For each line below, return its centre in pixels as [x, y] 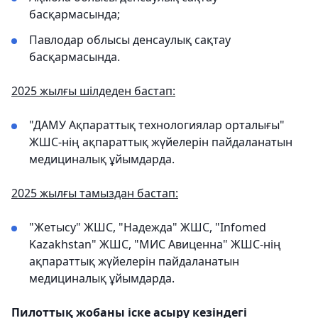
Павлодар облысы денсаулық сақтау [130, 40]
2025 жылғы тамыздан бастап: [95, 193]
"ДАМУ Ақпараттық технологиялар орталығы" [157, 125]
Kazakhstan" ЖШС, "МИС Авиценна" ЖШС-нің [155, 244]
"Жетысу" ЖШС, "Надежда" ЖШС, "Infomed [148, 227]
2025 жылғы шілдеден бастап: [93, 91]
